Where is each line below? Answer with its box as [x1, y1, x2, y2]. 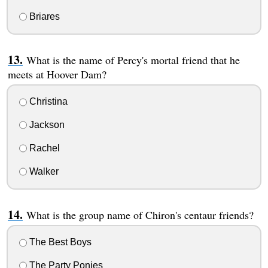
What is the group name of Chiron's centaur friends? [26, 207, 254, 222]
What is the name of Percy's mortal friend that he [26, 52, 240, 67]
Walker [26, 166, 59, 176]
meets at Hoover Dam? [7, 66, 106, 81]
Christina [26, 96, 68, 107]
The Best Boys [26, 237, 92, 248]
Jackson [26, 120, 65, 130]
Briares [26, 11, 60, 22]
